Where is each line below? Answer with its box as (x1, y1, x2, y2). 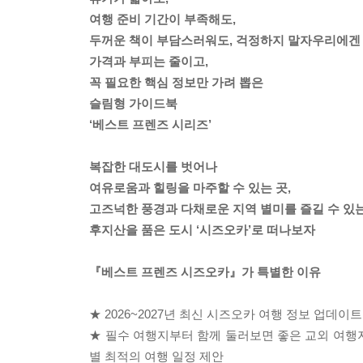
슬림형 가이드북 (89, 96, 177, 111)
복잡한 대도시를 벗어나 (89, 160, 217, 174)
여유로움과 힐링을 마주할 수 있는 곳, (89, 181, 291, 195)
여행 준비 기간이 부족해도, (89, 12, 236, 27)
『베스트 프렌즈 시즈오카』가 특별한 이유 (89, 265, 321, 280)
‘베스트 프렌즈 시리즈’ (89, 117, 211, 132)
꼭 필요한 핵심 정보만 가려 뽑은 (89, 75, 263, 90)
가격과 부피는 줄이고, (89, 54, 208, 69)
